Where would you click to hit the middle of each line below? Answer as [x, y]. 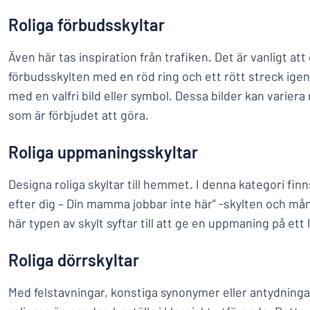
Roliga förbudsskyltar [86, 25]
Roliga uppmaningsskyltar [103, 152]
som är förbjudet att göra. [79, 115]
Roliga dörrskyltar [74, 260]
